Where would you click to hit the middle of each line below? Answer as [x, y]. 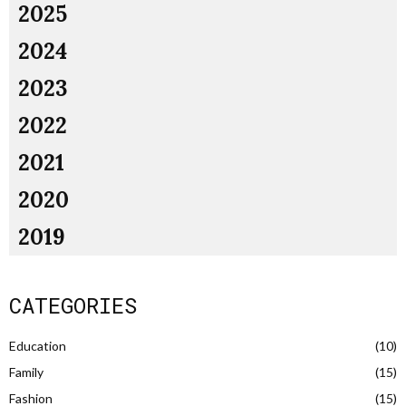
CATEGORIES [73, 305]
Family [26, 372]
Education [38, 345]
